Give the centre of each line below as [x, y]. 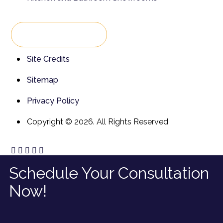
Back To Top [50, 35]
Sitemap [43, 80]
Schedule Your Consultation [109, 173]
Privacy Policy [53, 101]
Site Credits [48, 59]
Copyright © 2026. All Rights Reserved [98, 122]
